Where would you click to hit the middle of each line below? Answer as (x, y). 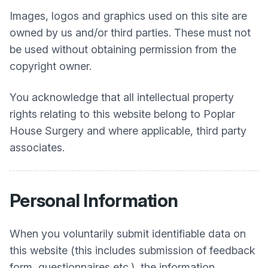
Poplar (219, 114)
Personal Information (94, 200)
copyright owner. (51, 66)
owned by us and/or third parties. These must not (130, 33)
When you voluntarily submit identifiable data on (128, 234)
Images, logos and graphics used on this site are (128, 16)
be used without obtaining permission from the (123, 49)
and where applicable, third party (165, 131)
